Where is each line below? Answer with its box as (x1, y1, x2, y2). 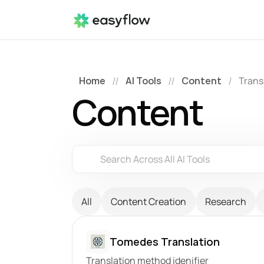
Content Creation (111, 195, 186, 208)
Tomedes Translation (110, 234, 220, 249)
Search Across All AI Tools (100, 153, 210, 166)
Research (205, 195, 246, 208)
